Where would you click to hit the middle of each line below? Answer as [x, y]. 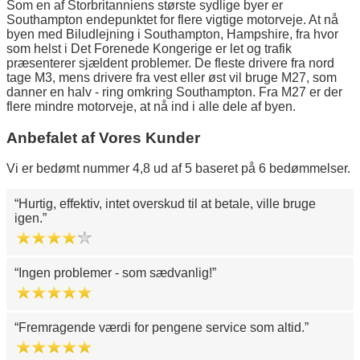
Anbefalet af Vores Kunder [103, 137]
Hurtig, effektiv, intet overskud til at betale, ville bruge [167, 204]
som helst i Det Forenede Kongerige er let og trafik [149, 48]
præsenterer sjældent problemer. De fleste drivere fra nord [170, 63]
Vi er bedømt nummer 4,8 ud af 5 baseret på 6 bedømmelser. [178, 169]
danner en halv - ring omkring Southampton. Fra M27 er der [174, 92]
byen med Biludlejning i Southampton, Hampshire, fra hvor [172, 34]
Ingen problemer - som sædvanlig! [115, 273]
